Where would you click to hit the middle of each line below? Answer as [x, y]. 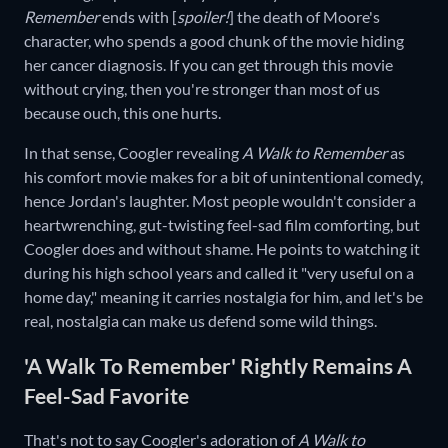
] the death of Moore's [304, 17]
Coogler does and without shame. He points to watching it [222, 249]
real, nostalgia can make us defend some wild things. [200, 321]
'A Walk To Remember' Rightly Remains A [218, 365]
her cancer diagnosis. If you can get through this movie [208, 65]
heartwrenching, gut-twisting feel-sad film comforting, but [222, 225]
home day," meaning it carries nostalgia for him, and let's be [223, 297]
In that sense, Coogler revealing [133, 153]
